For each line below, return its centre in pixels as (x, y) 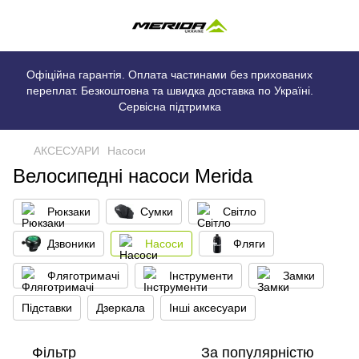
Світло (240, 212)
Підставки (47, 308)
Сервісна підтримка (169, 107)
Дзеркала (121, 308)
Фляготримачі (83, 276)
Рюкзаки (69, 212)
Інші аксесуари (208, 308)
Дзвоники (71, 244)
